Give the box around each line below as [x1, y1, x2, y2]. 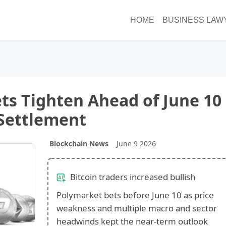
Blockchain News [49, 138, 108, 148]
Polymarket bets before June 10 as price [56, 189, 214, 201]
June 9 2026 [116, 138, 156, 148]
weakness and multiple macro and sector [56, 202, 217, 214]
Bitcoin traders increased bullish [68, 171, 195, 183]
